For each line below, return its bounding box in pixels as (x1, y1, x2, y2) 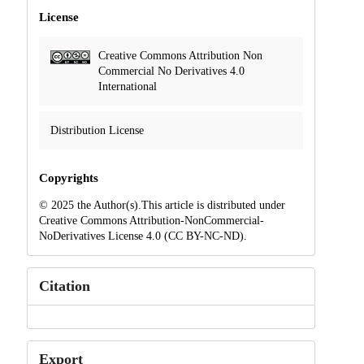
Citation (38, 278, 90, 295)
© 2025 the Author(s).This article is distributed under (38, 199, 285, 212)
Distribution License (50, 124, 144, 137)
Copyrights (38, 171, 98, 185)
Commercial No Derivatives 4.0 (97, 65, 245, 78)
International (97, 80, 157, 93)
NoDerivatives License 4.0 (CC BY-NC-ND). (38, 230, 247, 243)
